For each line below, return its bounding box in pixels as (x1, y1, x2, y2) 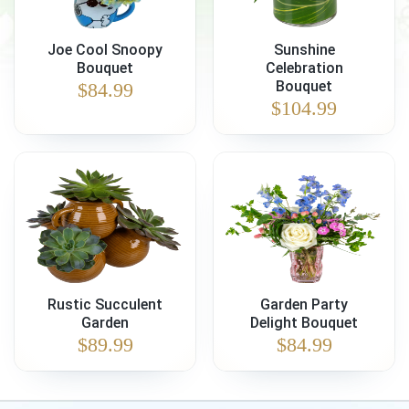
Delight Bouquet (250, 314, 358, 331)
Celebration (265, 59, 343, 77)
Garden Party (260, 296, 348, 313)
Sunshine (273, 41, 335, 58)
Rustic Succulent (47, 296, 163, 313)
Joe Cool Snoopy (47, 41, 163, 58)
